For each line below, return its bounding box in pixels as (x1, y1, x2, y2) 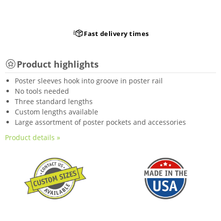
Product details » (5, 133, 60, 142)
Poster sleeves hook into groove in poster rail (15, 76, 163, 85)
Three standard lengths (15, 97, 93, 106)
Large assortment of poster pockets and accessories (15, 117, 186, 127)
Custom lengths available (15, 107, 98, 116)
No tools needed (15, 86, 69, 96)
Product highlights (17, 58, 99, 70)
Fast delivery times (83, 29, 149, 38)
